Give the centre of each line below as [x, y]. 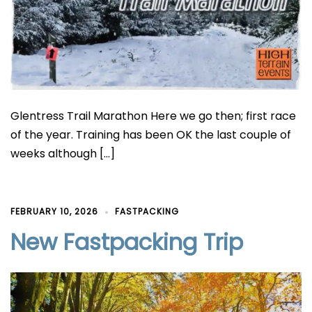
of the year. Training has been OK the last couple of [151, 134]
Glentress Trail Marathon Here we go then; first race [153, 116]
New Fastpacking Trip [127, 242]
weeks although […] [63, 153]
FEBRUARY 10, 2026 [54, 211]
